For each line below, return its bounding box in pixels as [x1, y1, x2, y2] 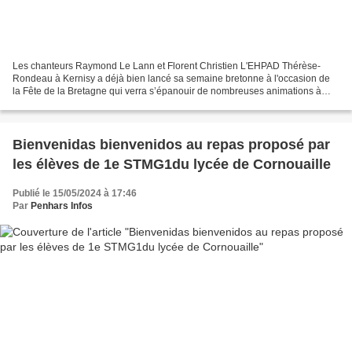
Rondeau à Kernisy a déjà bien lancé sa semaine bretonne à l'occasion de [13, 72, 330, 84]
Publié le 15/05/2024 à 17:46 [13, 187, 137, 199]
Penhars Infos [31, 200, 93, 211]
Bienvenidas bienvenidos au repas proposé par [13, 136, 330, 152]
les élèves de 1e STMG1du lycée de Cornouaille [13, 156, 331, 172]
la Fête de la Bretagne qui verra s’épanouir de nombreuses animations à [13, 85, 321, 97]
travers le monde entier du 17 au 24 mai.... [13, 97, 192, 109]
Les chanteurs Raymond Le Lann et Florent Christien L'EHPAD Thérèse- [13, 60, 240, 71]
